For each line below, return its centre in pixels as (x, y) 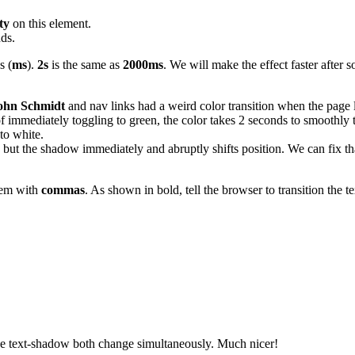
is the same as (86, 65)
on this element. (50, 24)
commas (63, 190)
